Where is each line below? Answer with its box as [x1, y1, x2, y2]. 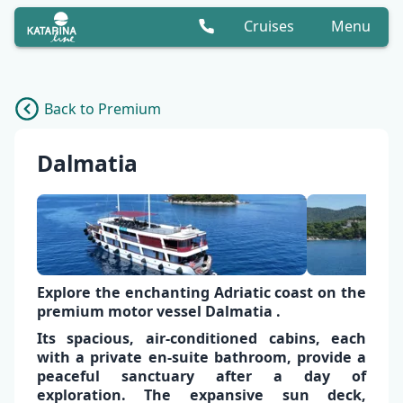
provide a [291, 347, 367, 368]
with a [36, 347, 85, 368]
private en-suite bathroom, [84, 347, 291, 368]
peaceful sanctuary [36, 366, 194, 387]
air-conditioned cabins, [146, 328, 332, 349]
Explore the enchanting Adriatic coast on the [36, 282, 367, 302]
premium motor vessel [36, 300, 205, 321]
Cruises [244, 16, 295, 37]
